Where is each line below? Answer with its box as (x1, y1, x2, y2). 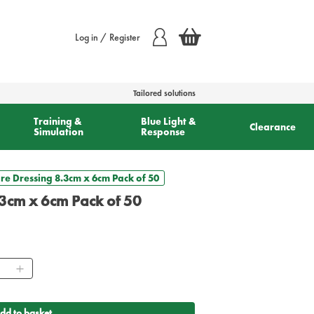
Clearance (250, 120, 296, 133)
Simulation (34, 125, 84, 139)
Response (141, 125, 186, 139)
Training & (34, 115, 83, 128)
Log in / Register (74, 31, 140, 44)
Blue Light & (141, 115, 197, 128)
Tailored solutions (132, 88, 196, 100)
